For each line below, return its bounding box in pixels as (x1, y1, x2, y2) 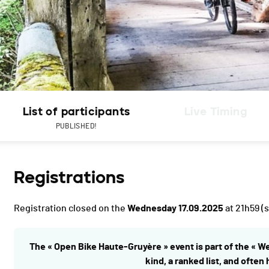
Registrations (14, 167, 124, 188)
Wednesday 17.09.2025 (127, 204, 223, 214)
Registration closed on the (14, 204, 127, 214)
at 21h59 (223, 204, 259, 214)
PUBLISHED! (55, 122, 97, 130)
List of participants (22, 105, 130, 119)
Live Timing (184, 105, 247, 119)
